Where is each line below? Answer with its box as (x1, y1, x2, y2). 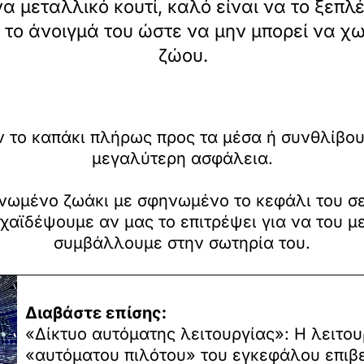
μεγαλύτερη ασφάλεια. (91, 149, 273, 169)
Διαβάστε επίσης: (25, 303, 167, 323)
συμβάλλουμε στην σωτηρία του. (54, 233, 310, 253)
